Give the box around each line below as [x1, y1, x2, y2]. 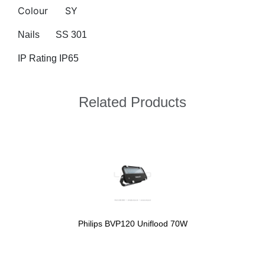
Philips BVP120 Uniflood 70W [77, 219, 188, 229]
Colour [18, 5, 48, 17]
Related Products [79, 94, 186, 111]
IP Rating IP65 [18, 53, 79, 64]
